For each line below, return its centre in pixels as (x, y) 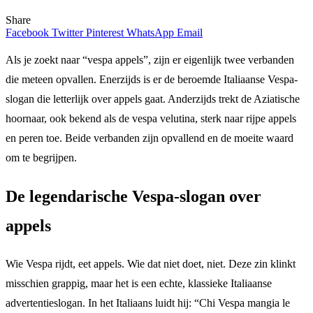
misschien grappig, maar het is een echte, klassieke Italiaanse (139, 283)
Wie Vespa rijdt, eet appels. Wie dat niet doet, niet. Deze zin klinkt (151, 263)
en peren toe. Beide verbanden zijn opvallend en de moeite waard (150, 138)
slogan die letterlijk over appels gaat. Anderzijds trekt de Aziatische (153, 99)
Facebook (27, 32)
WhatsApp (150, 32)
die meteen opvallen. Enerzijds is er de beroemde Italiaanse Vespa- (152, 79)
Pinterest (105, 32)
